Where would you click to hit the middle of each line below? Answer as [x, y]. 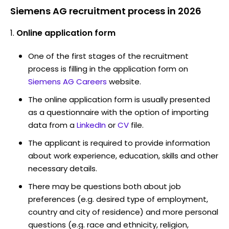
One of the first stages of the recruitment [108, 56]
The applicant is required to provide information [119, 143]
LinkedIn [91, 125]
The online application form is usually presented [119, 99]
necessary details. [63, 168]
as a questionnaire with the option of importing [118, 112]
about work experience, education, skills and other [123, 155]
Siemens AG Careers [67, 81]
